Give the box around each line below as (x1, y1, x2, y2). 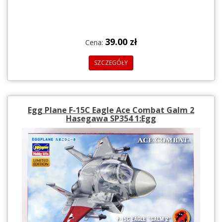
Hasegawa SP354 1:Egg (66, 112, 156, 124)
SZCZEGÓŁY (94, 58, 128, 67)
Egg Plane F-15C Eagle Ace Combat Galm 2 (28, 104, 194, 115)
